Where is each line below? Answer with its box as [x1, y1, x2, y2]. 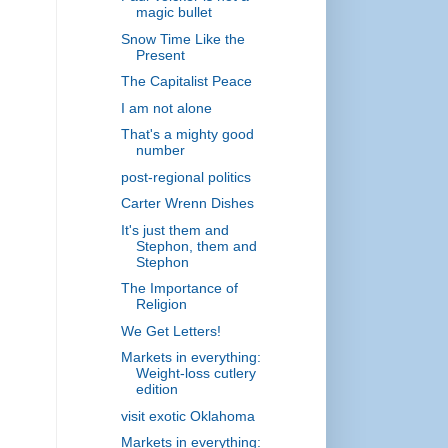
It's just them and [120, 221, 229, 238]
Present [135, 46, 185, 63]
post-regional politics [120, 168, 251, 185]
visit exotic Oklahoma [120, 407, 255, 424]
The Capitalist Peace [120, 73, 252, 90]
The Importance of [120, 280, 238, 297]
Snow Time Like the [120, 30, 245, 47]
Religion [135, 296, 187, 313]
